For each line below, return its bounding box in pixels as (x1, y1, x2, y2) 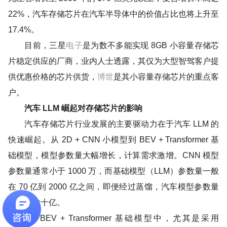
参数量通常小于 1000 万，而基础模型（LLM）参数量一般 (8, 166, 219, 175)
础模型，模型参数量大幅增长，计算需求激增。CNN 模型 (8, 150, 219, 160)
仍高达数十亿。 (8, 198, 65, 207)
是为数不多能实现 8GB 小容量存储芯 (82, 41, 219, 50)
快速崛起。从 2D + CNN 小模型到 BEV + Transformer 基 (8, 135, 219, 144)
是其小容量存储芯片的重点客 (113, 72, 219, 81)
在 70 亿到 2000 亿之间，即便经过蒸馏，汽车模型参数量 (8, 182, 219, 191)
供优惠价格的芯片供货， (8, 72, 97, 81)
